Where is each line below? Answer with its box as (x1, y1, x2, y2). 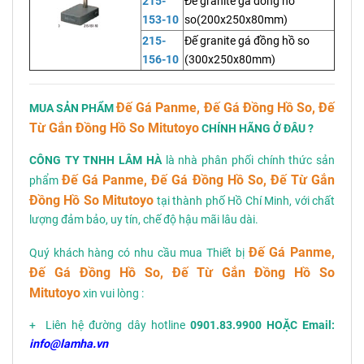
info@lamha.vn (29, 337, 108, 351)
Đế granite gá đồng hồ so (184, 34, 312, 48)
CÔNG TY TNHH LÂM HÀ (29, 154, 162, 167)
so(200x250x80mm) (184, 13, 288, 27)
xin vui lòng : (83, 287, 144, 301)
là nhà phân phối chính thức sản (161, 154, 336, 167)
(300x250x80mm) (184, 53, 275, 67)
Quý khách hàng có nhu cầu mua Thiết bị (29, 246, 249, 260)
